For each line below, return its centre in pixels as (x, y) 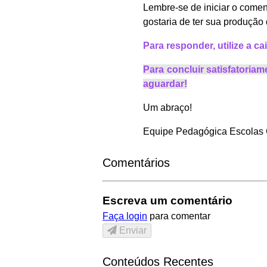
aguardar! (165, 83)
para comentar (179, 216)
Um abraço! (167, 107)
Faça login (125, 216)
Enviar (133, 231)
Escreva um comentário (167, 201)
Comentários (136, 162)
